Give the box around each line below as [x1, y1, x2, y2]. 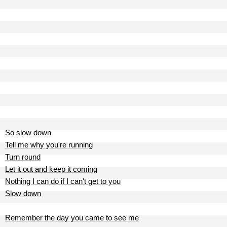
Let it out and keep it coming [5, 165, 97, 173]
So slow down [5, 128, 51, 137]
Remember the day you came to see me [5, 213, 139, 222]
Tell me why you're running [5, 140, 93, 149]
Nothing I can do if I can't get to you [5, 177, 121, 185]
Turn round [5, 153, 41, 161]
